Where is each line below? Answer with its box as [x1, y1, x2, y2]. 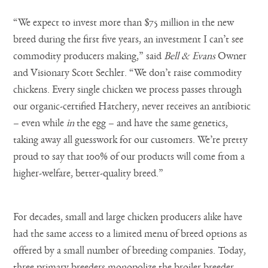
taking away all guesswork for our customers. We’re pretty [13, 134, 248, 145]
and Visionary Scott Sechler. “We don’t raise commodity [13, 67, 242, 78]
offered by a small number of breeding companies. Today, [13, 245, 246, 256]
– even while [13, 117, 67, 129]
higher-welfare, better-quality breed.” [13, 167, 164, 179]
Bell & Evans [164, 50, 216, 62]
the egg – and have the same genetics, [74, 117, 229, 129]
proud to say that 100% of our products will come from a [13, 151, 245, 162]
